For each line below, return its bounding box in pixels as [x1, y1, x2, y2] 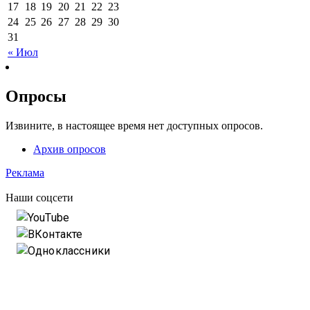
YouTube [28, 210, 70, 224]
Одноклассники [28, 244, 110, 257]
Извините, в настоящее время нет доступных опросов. [6, 119, 263, 131]
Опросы [6, 86, 66, 105]
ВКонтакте [28, 227, 83, 241]
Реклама [6, 166, 44, 179]
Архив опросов [33, 143, 106, 155]
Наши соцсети [6, 191, 73, 203]
